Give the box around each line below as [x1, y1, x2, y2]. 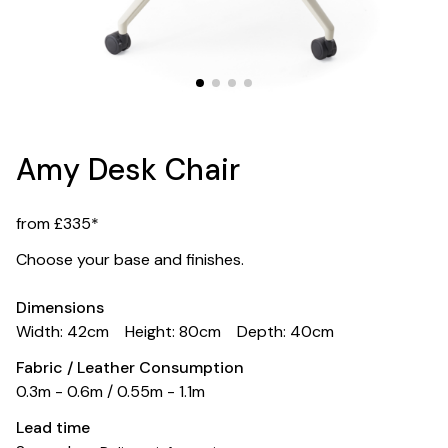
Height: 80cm [125, 321, 221, 342]
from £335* [16, 213, 99, 234]
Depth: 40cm [237, 321, 334, 342]
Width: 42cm [16, 321, 109, 342]
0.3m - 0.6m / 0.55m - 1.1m [16, 381, 205, 402]
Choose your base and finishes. [16, 249, 244, 270]
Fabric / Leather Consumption [16, 357, 244, 378]
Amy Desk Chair [16, 150, 240, 189]
